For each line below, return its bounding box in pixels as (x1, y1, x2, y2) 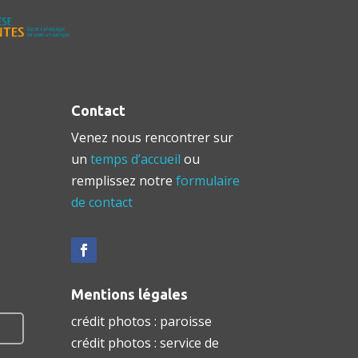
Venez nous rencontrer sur (71, 129, 234, 147)
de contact (71, 193, 133, 212)
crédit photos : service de (71, 334, 220, 352)
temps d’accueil (90, 150, 181, 169)
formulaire (176, 172, 241, 190)
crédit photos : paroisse (71, 312, 213, 331)
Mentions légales (71, 286, 189, 303)
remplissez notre (71, 172, 177, 190)
